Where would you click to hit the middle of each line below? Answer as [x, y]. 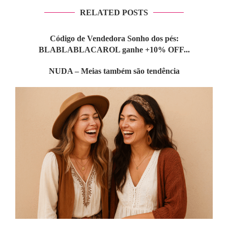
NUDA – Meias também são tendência [114, 71]
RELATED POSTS [114, 13]
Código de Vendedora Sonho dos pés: [114, 39]
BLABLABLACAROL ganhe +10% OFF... [114, 50]
